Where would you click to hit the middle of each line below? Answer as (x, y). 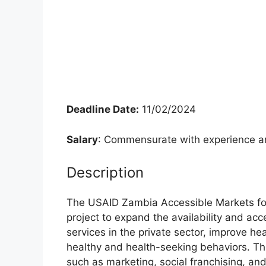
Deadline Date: (103, 109)
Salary (82, 139)
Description (105, 172)
